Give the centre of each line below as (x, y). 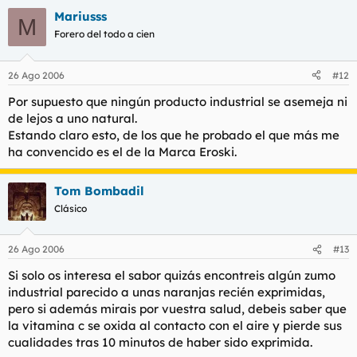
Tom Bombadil (99, 190)
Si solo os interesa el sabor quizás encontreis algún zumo (172, 275)
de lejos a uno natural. (73, 118)
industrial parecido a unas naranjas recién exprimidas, (167, 292)
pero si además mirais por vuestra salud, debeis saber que (177, 309)
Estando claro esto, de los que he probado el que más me (174, 135)
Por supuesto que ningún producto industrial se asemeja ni (178, 101)
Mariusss (80, 16)
